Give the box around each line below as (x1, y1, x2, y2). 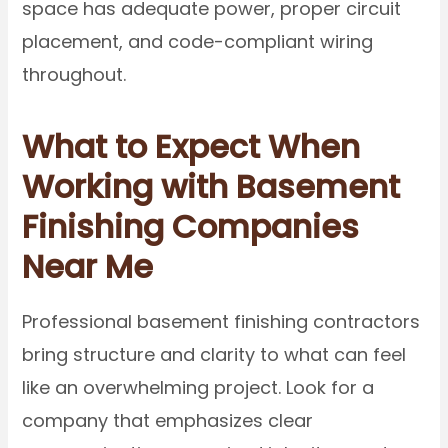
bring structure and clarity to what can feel (22, 341, 407, 367)
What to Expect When (22, 123, 361, 169)
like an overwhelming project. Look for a (22, 374, 375, 400)
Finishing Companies (22, 203, 360, 249)
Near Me (22, 243, 154, 289)
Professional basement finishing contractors (22, 308, 421, 334)
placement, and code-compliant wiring (22, 28, 374, 54)
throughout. (22, 61, 127, 87)
